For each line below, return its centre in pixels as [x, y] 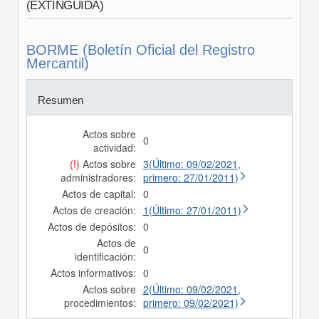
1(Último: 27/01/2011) [192, 210]
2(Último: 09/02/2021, [192, 289]
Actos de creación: [94, 210]
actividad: [114, 147]
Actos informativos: [93, 273]
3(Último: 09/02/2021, [192, 164]
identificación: [105, 256]
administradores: [98, 177]
